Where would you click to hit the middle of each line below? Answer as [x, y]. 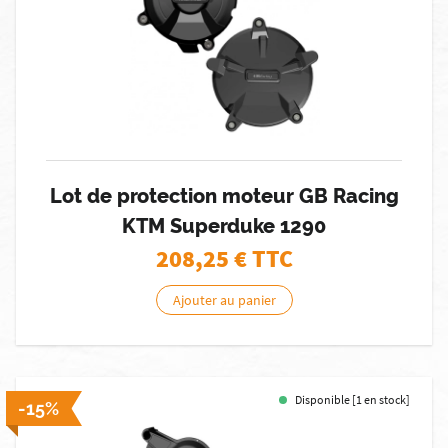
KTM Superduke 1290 [224, 226]
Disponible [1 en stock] [352, 399]
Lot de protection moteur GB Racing [224, 196]
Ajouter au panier [224, 300]
